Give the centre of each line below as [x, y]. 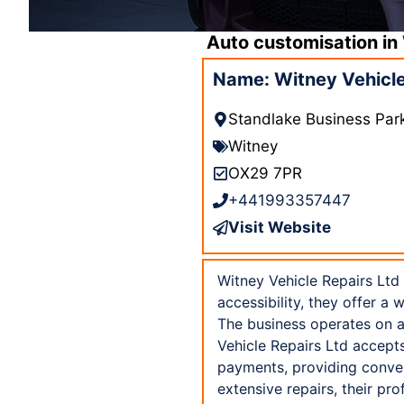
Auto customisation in [304, 42]
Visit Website [280, 227]
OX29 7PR [265, 173]
